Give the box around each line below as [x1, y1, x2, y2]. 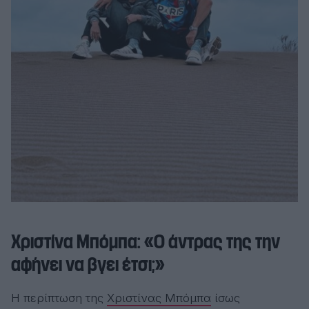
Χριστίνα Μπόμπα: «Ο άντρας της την [11, 230, 280, 255]
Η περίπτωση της [11, 291, 107, 306]
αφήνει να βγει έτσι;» [11, 253, 165, 277]
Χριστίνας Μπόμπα [107, 291, 211, 306]
